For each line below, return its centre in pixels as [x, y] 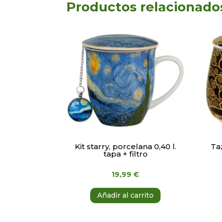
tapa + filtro [125, 154]
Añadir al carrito [126, 195]
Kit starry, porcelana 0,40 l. [125, 147]
